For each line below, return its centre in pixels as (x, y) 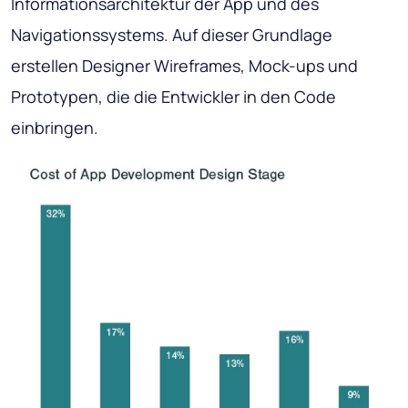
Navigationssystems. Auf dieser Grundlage (172, 34)
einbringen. (55, 127)
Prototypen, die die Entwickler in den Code (173, 96)
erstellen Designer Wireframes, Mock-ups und (184, 65)
